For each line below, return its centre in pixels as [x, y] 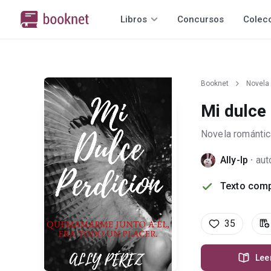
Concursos [201, 19]
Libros [134, 19]
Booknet [215, 83]
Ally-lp [234, 160]
